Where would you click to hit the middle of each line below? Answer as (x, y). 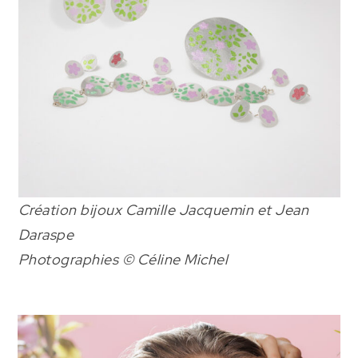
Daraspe (46, 235)
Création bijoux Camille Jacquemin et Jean (163, 210)
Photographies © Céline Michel (123, 260)
